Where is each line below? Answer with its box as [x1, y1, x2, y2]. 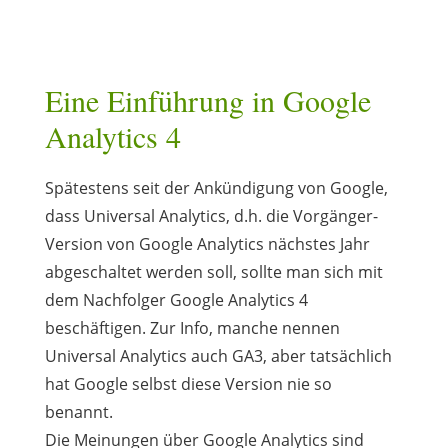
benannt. [44, 400, 113, 423]
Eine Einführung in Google [44, 79, 371, 120]
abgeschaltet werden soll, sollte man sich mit [44, 260, 383, 283]
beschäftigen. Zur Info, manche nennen [44, 316, 340, 339]
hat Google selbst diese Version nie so [44, 372, 332, 395]
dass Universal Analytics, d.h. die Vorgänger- [44, 204, 378, 227]
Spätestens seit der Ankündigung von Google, [44, 176, 388, 199]
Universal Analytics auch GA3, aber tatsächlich [44, 344, 392, 367]
